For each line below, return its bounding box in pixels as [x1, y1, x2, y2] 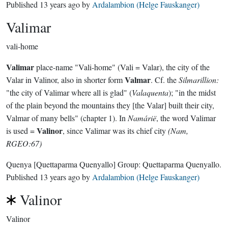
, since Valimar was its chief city [63, 125, 168, 136]
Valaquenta [132, 87, 168, 98]
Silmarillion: [179, 74, 219, 85]
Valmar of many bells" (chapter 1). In [6, 112, 128, 123]
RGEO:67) [6, 138, 42, 149]
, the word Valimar [156, 112, 216, 123]
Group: [116, 159, 142, 169]
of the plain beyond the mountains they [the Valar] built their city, [6, 100, 214, 110]
